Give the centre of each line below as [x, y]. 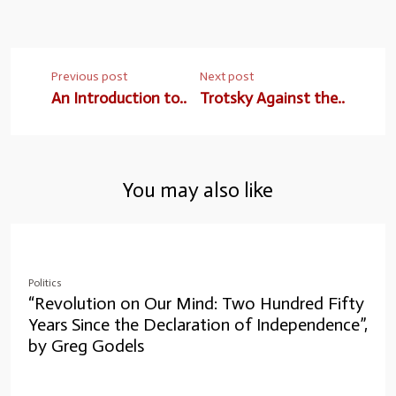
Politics [45, 282]
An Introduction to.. [119, 98]
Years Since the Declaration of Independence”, [198, 324]
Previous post [90, 76]
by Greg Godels [86, 345]
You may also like [198, 190]
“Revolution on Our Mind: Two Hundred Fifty [196, 303]
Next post [226, 76]
